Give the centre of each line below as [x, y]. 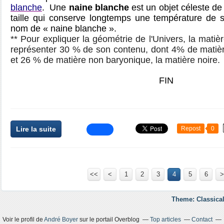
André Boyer [61, 219]
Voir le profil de [23, 219]
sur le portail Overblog [109, 219]
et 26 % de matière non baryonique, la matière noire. [115, 60]
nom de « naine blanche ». [63, 28]
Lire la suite [36, 129]
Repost [191, 128]
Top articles [165, 219]
